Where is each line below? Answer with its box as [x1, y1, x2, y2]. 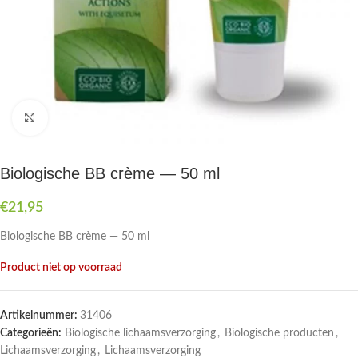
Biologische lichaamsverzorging [65, 328, 216, 339]
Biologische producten [225, 328, 334, 339]
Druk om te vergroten [47, 113, 148, 123]
